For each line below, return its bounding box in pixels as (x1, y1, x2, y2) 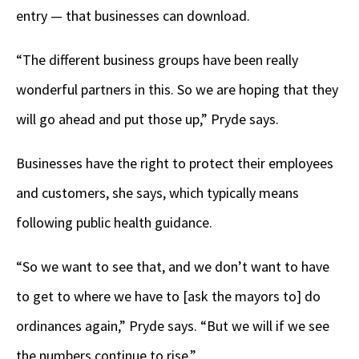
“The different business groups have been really (16, 50, 298, 69)
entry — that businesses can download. (16, 6, 250, 25)
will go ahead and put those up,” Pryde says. (16, 109, 279, 128)
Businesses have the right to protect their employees (16, 153, 333, 172)
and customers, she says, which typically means (16, 183, 299, 202)
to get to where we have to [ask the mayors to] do (16, 286, 321, 305)
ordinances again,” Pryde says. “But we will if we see (16, 316, 329, 335)
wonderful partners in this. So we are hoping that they (16, 79, 338, 99)
